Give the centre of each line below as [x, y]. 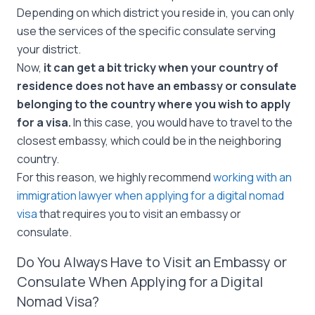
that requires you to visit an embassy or [139, 214]
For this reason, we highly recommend [115, 177]
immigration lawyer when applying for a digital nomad [150, 195]
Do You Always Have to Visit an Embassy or [152, 262]
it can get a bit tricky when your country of [160, 67]
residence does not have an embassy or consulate [157, 86]
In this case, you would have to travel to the [183, 122]
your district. [50, 49]
